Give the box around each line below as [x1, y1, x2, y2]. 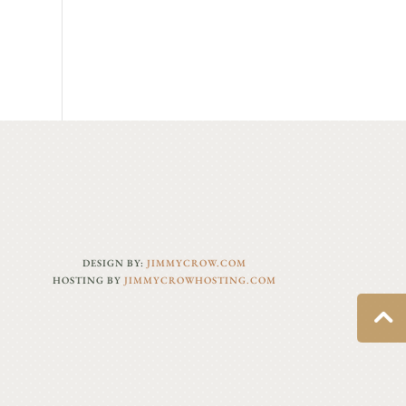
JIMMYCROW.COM [146, 256, 246, 269]
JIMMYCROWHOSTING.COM [123, 273, 276, 286]
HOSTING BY [52, 273, 124, 286]
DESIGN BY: [82, 256, 147, 269]
